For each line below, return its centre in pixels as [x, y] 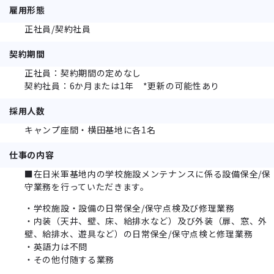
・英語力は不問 [56, 246]
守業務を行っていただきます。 [87, 186]
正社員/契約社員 [58, 28]
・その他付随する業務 [69, 259]
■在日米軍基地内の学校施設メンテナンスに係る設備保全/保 [148, 173]
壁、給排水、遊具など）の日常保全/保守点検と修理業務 [139, 233]
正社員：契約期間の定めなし [83, 72]
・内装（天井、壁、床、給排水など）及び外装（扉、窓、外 [146, 220]
